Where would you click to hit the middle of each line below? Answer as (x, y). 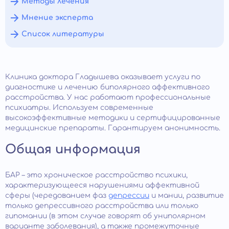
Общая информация (73, 150)
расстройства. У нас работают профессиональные (108, 97)
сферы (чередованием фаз (57, 196)
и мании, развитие (187, 196)
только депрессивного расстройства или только (102, 206)
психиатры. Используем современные (79, 108)
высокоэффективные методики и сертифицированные (113, 118)
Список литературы (63, 34)
